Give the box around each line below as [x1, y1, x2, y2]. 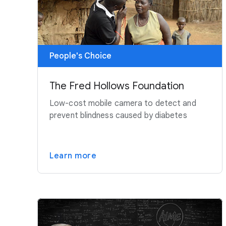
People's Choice [49, 50, 111, 61]
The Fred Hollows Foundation [49, 79, 184, 92]
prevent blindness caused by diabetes [49, 110, 187, 121]
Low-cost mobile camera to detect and [49, 98, 196, 108]
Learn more [49, 150, 96, 161]
